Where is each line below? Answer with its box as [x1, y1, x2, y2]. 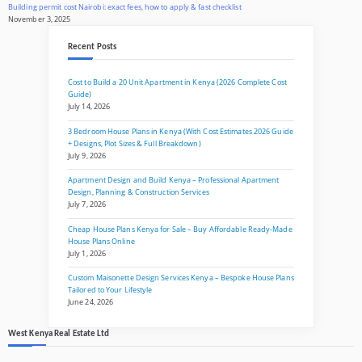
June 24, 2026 [68, 296, 114, 307]
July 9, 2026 [68, 149, 107, 161]
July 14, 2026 [68, 101, 111, 112]
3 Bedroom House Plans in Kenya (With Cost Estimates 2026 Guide [68, 125, 293, 137]
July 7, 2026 [68, 199, 107, 210]
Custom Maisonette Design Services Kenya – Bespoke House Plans [68, 271, 294, 283]
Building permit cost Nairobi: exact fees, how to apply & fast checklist [8, 2, 242, 13]
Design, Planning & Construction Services [68, 187, 209, 198]
